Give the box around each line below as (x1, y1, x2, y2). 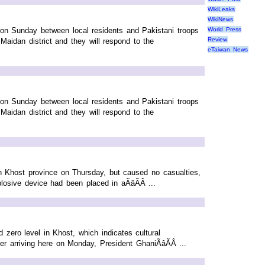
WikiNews (208, 16, 233, 23)
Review (208, 36, 227, 43)
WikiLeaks (208, 6, 235, 13)
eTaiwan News (208, 46, 248, 53)
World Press (208, 26, 241, 33)
